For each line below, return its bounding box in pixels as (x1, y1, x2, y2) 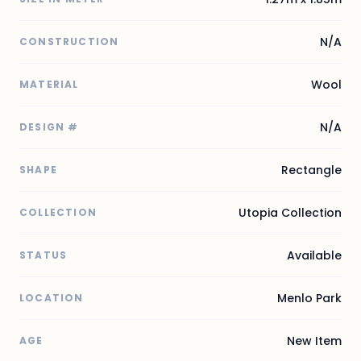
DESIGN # (19, 119, 79, 134)
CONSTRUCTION (19, 34, 119, 48)
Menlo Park (277, 289, 342, 306)
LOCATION (19, 290, 84, 305)
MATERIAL (19, 77, 79, 91)
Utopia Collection (239, 204, 342, 221)
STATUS (19, 247, 68, 262)
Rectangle (281, 161, 342, 178)
